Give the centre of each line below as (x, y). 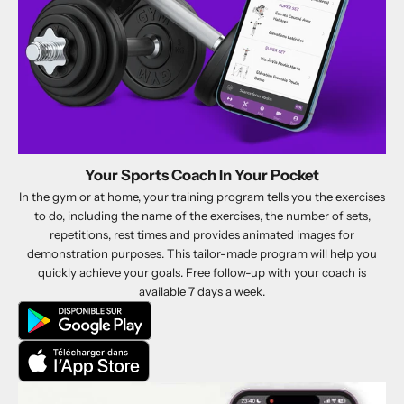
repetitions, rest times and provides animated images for (202, 234)
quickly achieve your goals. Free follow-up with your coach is (202, 272)
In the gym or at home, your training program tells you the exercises (202, 196)
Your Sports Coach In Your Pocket (202, 174)
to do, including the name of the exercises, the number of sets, (202, 215)
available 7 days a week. (202, 291)
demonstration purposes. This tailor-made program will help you (202, 253)
